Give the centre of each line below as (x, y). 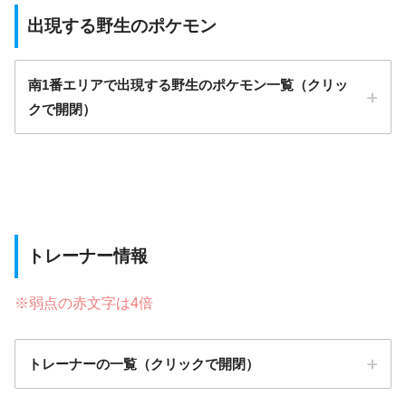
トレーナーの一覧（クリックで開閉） (144, 364)
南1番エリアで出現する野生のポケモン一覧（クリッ (188, 85)
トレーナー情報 (87, 256)
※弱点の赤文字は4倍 (84, 304)
